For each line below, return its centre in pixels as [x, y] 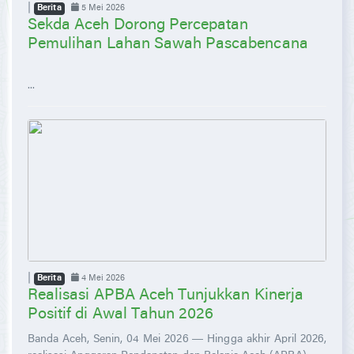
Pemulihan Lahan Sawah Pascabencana [168, 44]
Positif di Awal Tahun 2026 [121, 314]
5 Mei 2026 [102, 8]
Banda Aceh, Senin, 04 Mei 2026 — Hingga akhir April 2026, [177, 339]
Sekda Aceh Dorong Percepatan [138, 25]
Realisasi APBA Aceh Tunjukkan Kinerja [166, 295]
